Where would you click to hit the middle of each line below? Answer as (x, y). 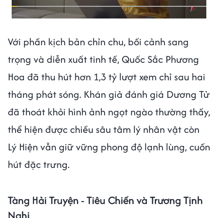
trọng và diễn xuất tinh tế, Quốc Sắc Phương (103, 59)
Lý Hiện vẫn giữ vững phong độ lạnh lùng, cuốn (109, 146)
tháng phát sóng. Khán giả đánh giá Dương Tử (109, 94)
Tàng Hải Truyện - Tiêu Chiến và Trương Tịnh (105, 200)
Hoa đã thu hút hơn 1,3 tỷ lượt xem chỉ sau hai (107, 76)
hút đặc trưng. (39, 164)
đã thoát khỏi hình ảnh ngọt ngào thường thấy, (109, 111)
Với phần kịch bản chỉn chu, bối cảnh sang (98, 41)
